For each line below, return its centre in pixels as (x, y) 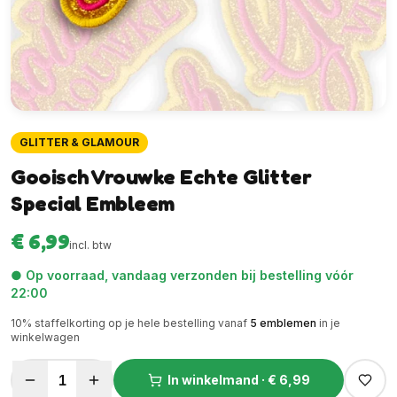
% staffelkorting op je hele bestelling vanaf (135, 323)
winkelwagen (45, 337)
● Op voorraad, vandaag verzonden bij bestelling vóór (182, 275)
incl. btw (91, 245)
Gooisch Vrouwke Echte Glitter (161, 177)
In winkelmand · (217, 380)
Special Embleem (93, 203)
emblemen (287, 323)
